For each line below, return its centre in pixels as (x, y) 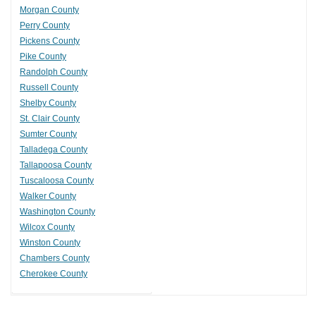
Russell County (49, 88)
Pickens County (50, 41)
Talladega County (54, 150)
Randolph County (54, 72)
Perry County (45, 26)
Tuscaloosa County (57, 181)
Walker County (48, 196)
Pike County (43, 57)
